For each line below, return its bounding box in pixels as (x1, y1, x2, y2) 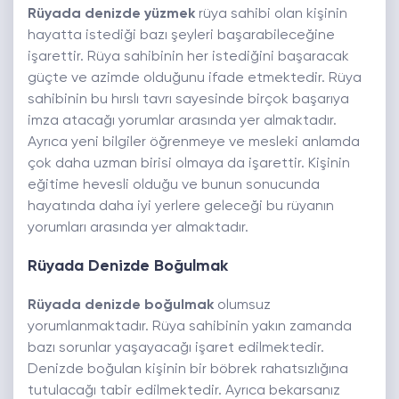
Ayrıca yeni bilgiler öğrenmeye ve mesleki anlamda (28, 135, 360, 151)
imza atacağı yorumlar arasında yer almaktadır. (28, 114, 337, 129)
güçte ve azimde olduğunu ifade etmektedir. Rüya (28, 71, 362, 86)
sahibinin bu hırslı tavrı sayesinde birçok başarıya (28, 93, 349, 108)
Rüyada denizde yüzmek (28, 7, 199, 22)
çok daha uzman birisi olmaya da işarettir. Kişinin (28, 157, 350, 172)
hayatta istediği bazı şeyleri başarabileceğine (28, 28, 335, 44)
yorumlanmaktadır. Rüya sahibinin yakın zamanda (28, 320, 352, 335)
